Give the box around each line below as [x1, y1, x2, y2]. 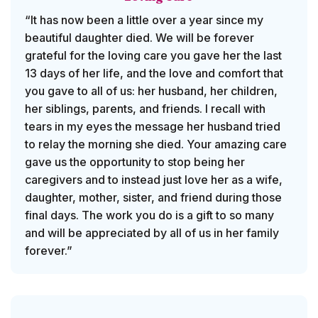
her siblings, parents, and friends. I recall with [25, 102, 265, 116]
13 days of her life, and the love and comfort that [25, 66, 283, 81]
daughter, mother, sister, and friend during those [25, 190, 282, 205]
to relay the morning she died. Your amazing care [25, 137, 287, 152]
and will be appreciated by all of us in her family [25, 226, 279, 241]
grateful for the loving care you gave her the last [25, 48, 282, 63]
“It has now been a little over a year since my [25, 13, 263, 28]
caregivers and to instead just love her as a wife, [25, 172, 283, 187]
